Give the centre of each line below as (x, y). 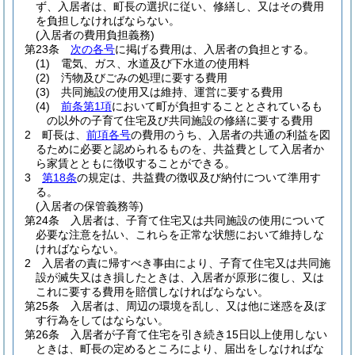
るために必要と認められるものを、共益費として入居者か (180, 149)
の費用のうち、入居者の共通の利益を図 (231, 135)
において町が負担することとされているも (217, 106)
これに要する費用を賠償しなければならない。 (152, 292)
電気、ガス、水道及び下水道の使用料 (155, 63)
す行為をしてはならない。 (102, 320)
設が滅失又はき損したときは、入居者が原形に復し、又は (180, 277)
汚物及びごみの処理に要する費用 (144, 78)
